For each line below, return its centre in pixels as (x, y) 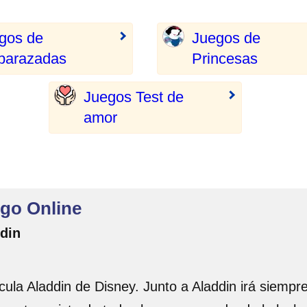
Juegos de (226, 38)
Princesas (225, 59)
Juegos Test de (133, 97)
